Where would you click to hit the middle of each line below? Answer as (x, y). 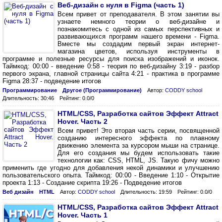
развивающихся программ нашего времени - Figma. (139, 36)
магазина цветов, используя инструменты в (139, 51)
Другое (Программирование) (102, 90)
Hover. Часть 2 (83, 121)
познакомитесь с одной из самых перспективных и (139, 29)
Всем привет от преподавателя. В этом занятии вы (139, 14)
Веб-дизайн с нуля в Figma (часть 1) (121, 5)
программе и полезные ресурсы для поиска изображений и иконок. (111, 59)
